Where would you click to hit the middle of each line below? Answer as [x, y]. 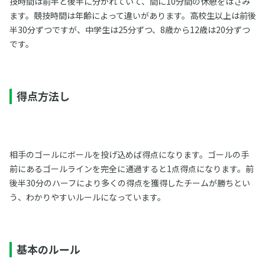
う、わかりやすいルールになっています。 [87, 197]
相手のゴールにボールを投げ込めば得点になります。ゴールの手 [129, 154]
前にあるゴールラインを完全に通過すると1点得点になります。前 [131, 169]
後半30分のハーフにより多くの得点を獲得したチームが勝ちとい [130, 183]
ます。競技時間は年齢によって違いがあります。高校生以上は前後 [132, 15]
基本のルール [48, 249]
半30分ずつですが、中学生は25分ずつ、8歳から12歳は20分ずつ [130, 30]
